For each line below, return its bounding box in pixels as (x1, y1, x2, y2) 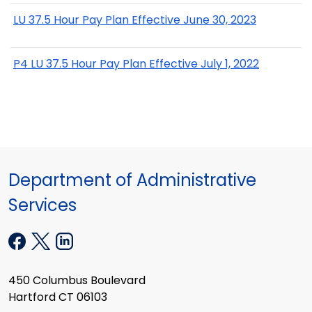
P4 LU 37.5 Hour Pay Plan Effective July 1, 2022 (13, 56, 259, 72)
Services (8, 193, 77, 217)
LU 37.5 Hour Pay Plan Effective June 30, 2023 (13, 11, 256, 28)
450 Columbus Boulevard (8, 272, 146, 288)
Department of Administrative (8, 168, 256, 192)
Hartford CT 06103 (8, 288, 107, 305)
